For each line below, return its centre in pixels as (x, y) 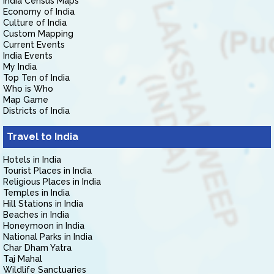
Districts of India (36, 111)
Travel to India (43, 137)
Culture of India (35, 23)
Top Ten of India (36, 78)
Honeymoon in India (44, 226)
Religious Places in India (52, 182)
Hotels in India (32, 160)
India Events (28, 56)
